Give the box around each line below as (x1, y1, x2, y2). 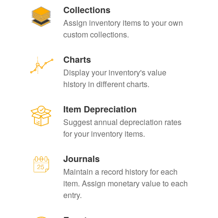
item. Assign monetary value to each (63, 178, 188, 189)
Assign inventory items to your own (63, 17, 183, 29)
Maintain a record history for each (63, 166, 178, 178)
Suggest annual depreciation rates (63, 116, 182, 128)
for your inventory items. (63, 128, 145, 140)
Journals (63, 152, 100, 165)
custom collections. (63, 29, 129, 40)
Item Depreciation (63, 103, 137, 116)
